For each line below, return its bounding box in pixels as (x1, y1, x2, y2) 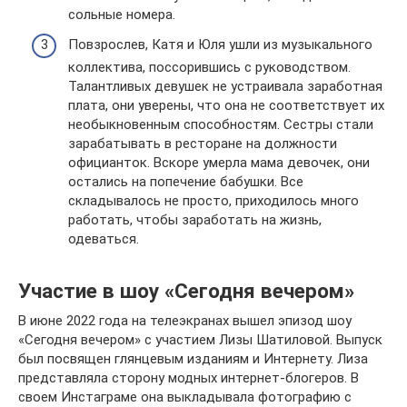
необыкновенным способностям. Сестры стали (68, 116, 373, 134)
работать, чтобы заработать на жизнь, (68, 212, 322, 229)
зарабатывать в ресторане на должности (68, 135, 337, 153)
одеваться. (68, 231, 139, 248)
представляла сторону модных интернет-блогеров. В (18, 370, 359, 387)
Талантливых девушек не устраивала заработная (68, 78, 382, 95)
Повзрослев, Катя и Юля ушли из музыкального (68, 36, 372, 54)
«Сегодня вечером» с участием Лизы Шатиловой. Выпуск (18, 332, 382, 349)
